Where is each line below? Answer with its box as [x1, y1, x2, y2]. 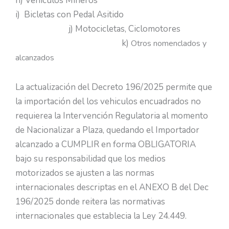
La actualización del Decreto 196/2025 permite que [15, 81, 212, 93]
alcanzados [15, 52, 54, 64]
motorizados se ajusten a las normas [15, 167, 154, 179]
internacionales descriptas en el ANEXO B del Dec [15, 181, 209, 193]
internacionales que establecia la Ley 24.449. [15, 210, 187, 222]
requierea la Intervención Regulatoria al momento [15, 109, 208, 122]
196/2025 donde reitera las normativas [15, 195, 165, 208]
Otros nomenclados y [131, 38, 207, 50]
